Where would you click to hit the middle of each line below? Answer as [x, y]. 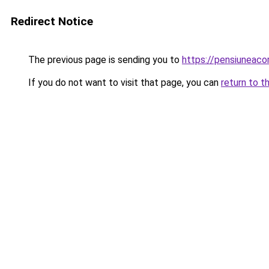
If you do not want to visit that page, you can [123, 83]
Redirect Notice [52, 21]
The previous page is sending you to [104, 60]
